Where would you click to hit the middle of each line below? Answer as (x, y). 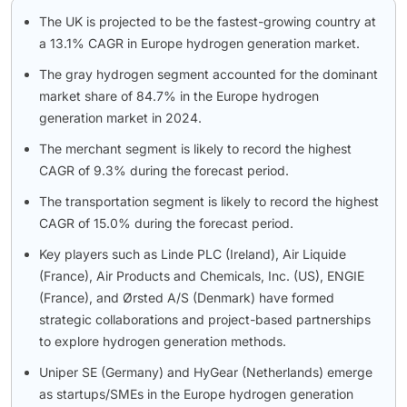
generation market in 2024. (120, 118)
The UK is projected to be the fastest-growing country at (208, 22)
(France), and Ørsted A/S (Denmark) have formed (187, 298)
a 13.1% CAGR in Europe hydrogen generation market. (199, 44)
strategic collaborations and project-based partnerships (205, 320)
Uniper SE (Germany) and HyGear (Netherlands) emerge (206, 372)
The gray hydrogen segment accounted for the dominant (208, 74)
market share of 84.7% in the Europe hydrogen (179, 96)
